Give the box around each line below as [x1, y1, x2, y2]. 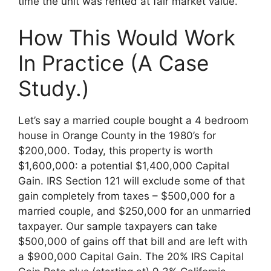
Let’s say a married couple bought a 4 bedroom [18, 114, 249, 126]
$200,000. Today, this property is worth [18, 144, 213, 157]
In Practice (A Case [18, 50, 209, 76]
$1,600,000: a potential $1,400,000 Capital [18, 159, 229, 172]
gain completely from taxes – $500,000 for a [18, 189, 235, 202]
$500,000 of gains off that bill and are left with [18, 235, 247, 247]
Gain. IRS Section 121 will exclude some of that [18, 174, 245, 187]
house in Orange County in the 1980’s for [18, 129, 216, 142]
